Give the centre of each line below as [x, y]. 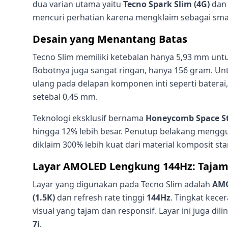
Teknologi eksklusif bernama [89, 118]
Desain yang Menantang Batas [110, 39]
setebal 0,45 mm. [65, 97]
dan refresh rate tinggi [101, 198]
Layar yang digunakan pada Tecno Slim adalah [122, 184]
